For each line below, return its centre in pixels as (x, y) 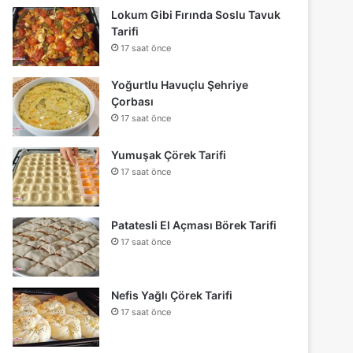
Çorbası (133, 102)
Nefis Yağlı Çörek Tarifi (172, 295)
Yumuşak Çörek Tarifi (169, 155)
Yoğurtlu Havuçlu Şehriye (180, 85)
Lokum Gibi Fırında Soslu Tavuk (196, 15)
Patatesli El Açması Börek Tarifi (194, 225)
